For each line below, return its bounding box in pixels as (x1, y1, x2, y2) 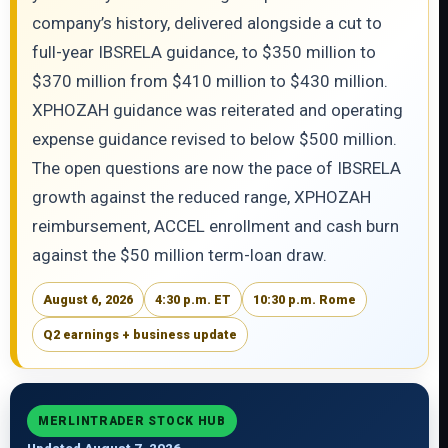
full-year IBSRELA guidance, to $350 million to (32, 42, 376, 62)
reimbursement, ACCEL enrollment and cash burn (32, 216, 399, 236)
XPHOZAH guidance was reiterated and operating (32, 100, 403, 120)
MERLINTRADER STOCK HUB (38, 414, 226, 428)
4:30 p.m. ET (155, 292, 231, 307)
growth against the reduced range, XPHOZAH (32, 187, 371, 207)
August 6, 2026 (43, 292, 133, 307)
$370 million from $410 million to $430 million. (32, 71, 388, 91)
